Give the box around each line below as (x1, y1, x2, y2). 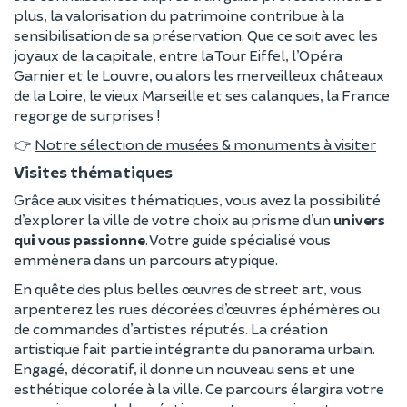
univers (333, 210, 385, 228)
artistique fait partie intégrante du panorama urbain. (14, 339, 375, 357)
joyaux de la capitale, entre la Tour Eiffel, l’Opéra (14, 45, 342, 64)
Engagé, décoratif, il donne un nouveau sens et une (14, 359, 355, 377)
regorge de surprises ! (14, 105, 160, 124)
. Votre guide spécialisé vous (145, 230, 331, 248)
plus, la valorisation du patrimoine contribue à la (14, 5, 344, 24)
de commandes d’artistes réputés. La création (14, 319, 328, 337)
